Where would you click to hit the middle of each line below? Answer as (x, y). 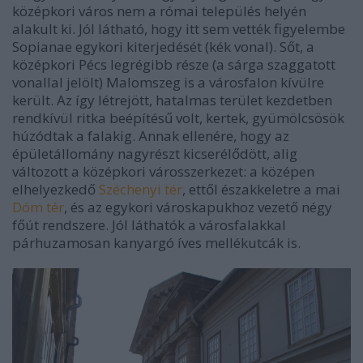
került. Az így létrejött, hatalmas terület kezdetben (172, 100)
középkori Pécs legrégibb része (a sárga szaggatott (174, 64)
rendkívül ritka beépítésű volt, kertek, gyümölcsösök (178, 117)
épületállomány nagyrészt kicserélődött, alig (155, 153)
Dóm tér (38, 207)
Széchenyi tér (141, 189)
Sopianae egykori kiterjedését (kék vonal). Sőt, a (163, 46)
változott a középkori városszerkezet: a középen (163, 171)
